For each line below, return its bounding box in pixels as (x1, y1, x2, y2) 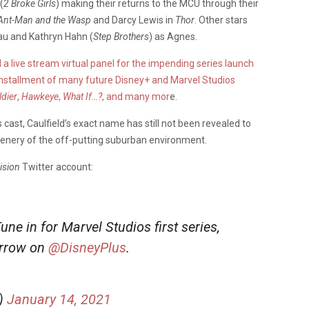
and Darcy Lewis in (91, 14, 175, 26)
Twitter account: (20, 161, 95, 172)
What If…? (63, 90, 102, 102)
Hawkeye (21, 90, 59, 102)
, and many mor (102, 90, 170, 102)
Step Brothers (93, 30, 149, 42)
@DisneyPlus (48, 239, 126, 256)
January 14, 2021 (7, 290, 111, 308)
